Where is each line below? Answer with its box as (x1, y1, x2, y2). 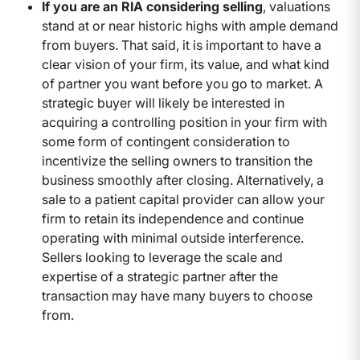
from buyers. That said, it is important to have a (42, 36, 321, 53)
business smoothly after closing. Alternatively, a (42, 171, 324, 188)
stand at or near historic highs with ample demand (42, 17, 338, 34)
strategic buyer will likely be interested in (42, 94, 284, 111)
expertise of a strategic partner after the (42, 268, 278, 284)
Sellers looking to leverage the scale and (42, 248, 283, 265)
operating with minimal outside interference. (42, 229, 304, 246)
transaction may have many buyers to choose (42, 287, 313, 304)
